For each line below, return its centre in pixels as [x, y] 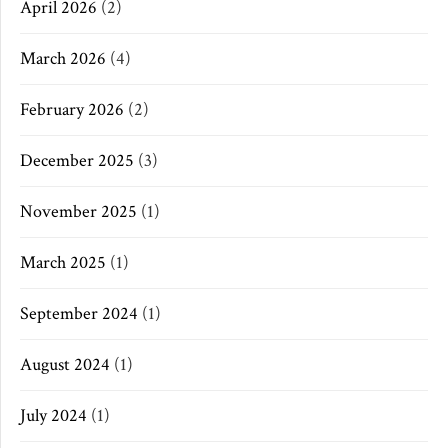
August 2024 [65, 365]
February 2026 [72, 110]
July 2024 [53, 416]
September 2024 [79, 314]
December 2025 [77, 161]
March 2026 [63, 59]
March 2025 [63, 263]
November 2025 [78, 212]
